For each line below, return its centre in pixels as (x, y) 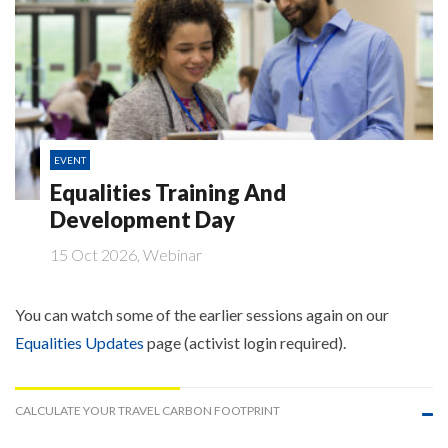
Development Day (142, 220)
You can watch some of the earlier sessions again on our (202, 315)
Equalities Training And (168, 193)
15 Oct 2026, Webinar (126, 255)
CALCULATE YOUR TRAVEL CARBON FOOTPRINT (147, 411)
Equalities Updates (79, 343)
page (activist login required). (245, 343)
